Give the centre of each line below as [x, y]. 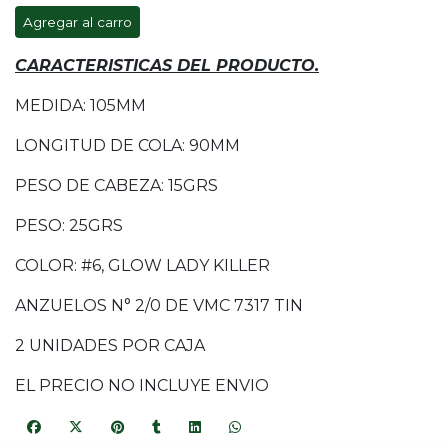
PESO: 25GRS [69, 226]
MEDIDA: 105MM [80, 106]
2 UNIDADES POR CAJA [112, 346]
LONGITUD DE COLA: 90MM [127, 146]
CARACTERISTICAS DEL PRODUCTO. [167, 66]
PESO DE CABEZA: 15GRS [116, 186]
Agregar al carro [77, 22]
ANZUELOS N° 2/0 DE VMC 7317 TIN [159, 306]
